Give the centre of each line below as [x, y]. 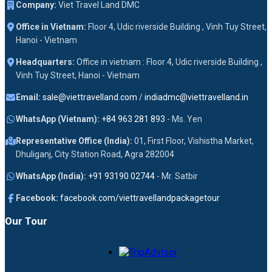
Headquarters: [45, 62]
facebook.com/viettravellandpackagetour [140, 198]
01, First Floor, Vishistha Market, [193, 141]
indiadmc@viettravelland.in [196, 97]
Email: [28, 97]
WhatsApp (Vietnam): [58, 119]
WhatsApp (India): [51, 176]
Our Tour [26, 221]
